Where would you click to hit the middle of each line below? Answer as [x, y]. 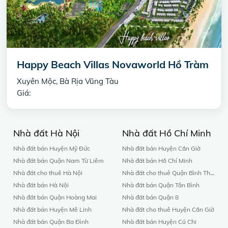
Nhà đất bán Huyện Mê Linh [52, 209]
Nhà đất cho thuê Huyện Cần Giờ [168, 209]
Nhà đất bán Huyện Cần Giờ [161, 148]
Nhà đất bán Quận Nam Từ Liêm [59, 160]
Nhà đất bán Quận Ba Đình [51, 221]
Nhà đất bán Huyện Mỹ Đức [52, 148]
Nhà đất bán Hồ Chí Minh [157, 160]
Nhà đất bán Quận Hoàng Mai [55, 197]
